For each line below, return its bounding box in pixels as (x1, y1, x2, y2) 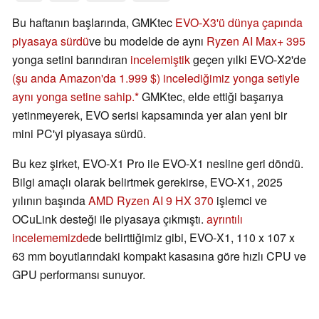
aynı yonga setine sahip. (12, 88, 135, 105)
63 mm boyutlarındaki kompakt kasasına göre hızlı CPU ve (12, 248, 306, 265)
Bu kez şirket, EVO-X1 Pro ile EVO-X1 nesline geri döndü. (12, 155, 303, 172)
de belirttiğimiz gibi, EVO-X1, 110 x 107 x (89, 229, 295, 246)
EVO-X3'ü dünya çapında (175, 14, 303, 31)
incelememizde (12, 229, 89, 246)
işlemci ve (214, 192, 267, 209)
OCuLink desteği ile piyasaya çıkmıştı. (12, 211, 206, 228)
